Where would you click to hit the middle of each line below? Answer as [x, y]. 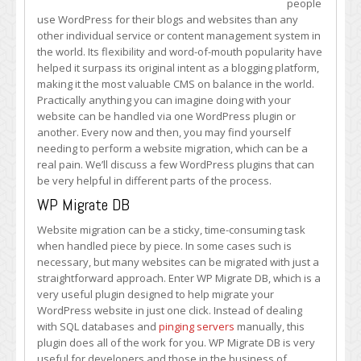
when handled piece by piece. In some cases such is [164, 246]
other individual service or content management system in [179, 35]
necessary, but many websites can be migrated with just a [178, 262]
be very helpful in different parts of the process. [154, 180]
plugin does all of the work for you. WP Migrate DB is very [176, 342]
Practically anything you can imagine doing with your [164, 100]
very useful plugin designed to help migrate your [156, 294]
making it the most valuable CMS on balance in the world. [176, 84]
